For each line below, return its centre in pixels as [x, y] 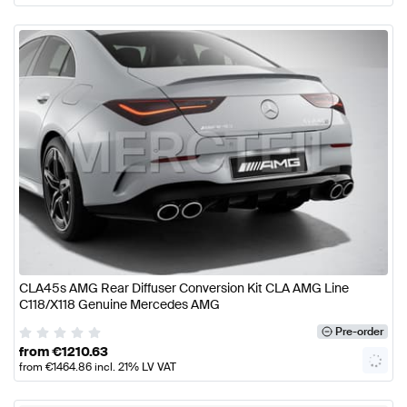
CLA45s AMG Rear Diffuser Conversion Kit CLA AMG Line [184, 288]
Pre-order [359, 332]
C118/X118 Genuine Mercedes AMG [119, 305]
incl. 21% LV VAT [134, 367]
